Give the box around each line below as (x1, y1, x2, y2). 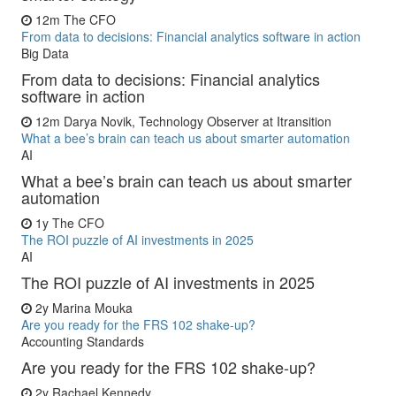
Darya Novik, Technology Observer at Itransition (64, 111, 331, 130)
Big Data (21, 43, 69, 62)
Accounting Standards (21, 331, 144, 350)
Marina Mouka (52, 298, 133, 316)
